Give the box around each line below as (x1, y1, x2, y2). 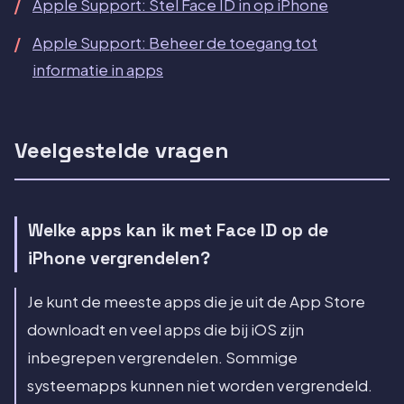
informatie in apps (32, 60, 163, 80)
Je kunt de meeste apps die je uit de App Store (27, 291, 365, 311)
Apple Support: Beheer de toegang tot (32, 33, 317, 53)
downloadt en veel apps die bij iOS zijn (27, 319, 304, 339)
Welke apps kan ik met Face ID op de (28, 219, 328, 243)
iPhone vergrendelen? (28, 247, 210, 271)
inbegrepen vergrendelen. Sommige (27, 347, 298, 367)
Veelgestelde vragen (14, 136, 229, 165)
